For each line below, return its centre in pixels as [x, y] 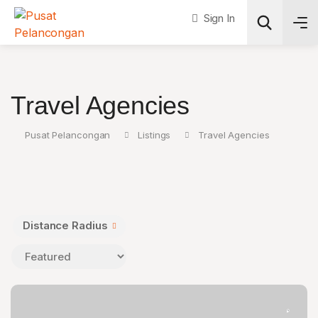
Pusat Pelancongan [68, 135]
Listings [154, 135]
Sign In [218, 18]
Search [152, 92]
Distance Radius [65, 225]
